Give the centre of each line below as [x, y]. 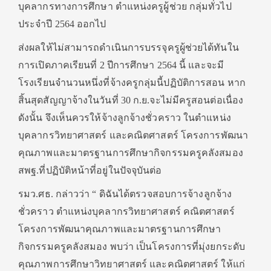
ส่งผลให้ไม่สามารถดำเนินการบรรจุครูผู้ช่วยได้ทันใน [129, 47]
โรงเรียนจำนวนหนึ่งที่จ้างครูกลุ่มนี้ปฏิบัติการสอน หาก [132, 82]
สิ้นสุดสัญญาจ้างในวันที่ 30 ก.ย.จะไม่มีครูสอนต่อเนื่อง [131, 100]
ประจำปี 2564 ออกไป [62, 24]
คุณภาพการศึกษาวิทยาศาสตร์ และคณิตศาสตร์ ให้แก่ [132, 264]
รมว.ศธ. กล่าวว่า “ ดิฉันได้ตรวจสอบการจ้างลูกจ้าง [125, 194]
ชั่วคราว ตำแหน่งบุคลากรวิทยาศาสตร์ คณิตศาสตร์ [126, 211]
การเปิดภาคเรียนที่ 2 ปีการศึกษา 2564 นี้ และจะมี [121, 65]
